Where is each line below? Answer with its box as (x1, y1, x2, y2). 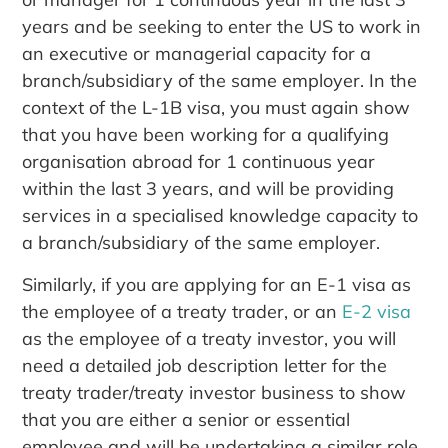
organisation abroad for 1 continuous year (22, 150, 376, 174)
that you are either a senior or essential (22, 407, 351, 431)
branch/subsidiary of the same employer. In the (22, 69, 418, 93)
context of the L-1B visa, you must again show (22, 96, 411, 120)
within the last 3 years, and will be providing (22, 177, 395, 201)
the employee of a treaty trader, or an (22, 299, 343, 323)
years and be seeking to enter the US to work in (22, 15, 422, 39)
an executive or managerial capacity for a (22, 42, 372, 66)
